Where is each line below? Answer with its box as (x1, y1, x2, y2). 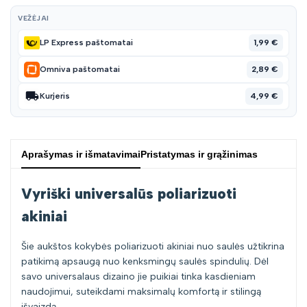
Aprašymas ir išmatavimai (21, 148, 140, 160)
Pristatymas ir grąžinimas (140, 148, 258, 160)
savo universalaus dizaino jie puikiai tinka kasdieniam (21, 271, 256, 283)
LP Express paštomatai (40, 38, 133, 48)
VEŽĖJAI (18, 13, 49, 23)
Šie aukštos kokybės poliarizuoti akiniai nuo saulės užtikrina (21, 241, 284, 253)
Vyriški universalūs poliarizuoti (21, 184, 236, 202)
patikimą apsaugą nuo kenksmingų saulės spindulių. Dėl (21, 256, 269, 268)
